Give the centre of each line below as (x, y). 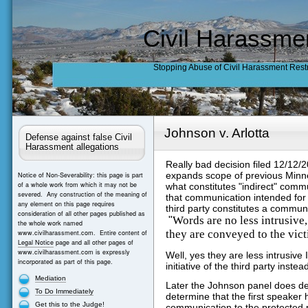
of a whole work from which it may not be (77, 184)
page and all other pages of (93, 242)
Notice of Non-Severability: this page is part (80, 175)
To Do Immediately (64, 291)
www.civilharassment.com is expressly (74, 252)
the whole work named (50, 223)
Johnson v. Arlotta (217, 133)
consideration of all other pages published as (81, 213)
